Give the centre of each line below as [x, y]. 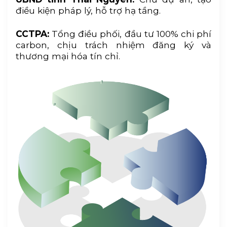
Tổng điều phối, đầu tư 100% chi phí [130, 33]
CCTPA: [32, 33]
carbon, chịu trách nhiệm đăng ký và [113, 45]
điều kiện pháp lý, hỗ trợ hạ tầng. [88, 11]
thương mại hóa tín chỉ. [68, 56]
